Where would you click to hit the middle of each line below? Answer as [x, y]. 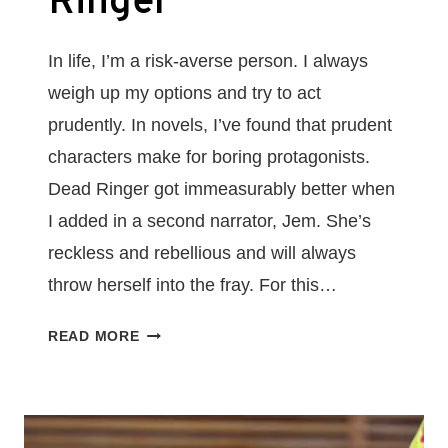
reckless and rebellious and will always [202, 253]
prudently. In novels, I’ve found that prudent [220, 125]
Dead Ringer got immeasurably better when [221, 189]
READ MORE [94, 336]
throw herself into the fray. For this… [192, 285]
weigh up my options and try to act [184, 93]
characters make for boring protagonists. [209, 157]
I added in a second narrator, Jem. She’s [209, 221]
